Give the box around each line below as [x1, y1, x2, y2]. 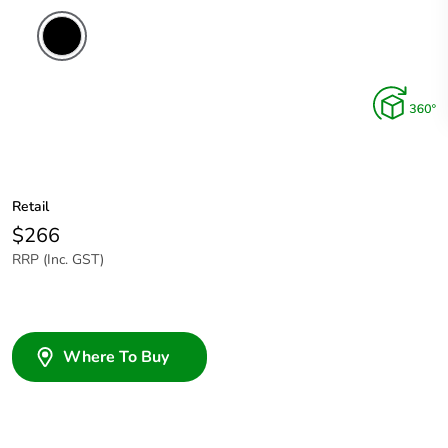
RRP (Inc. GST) [12, 250, 104, 270]
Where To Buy [63, 346, 169, 369]
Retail [12, 197, 49, 217]
